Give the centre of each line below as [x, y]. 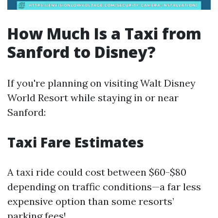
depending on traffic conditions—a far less [104, 187]
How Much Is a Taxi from [104, 33]
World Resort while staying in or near [93, 98]
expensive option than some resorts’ [91, 201]
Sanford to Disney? [82, 52]
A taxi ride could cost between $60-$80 [97, 172]
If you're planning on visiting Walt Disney [101, 83]
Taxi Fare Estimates [76, 142]
